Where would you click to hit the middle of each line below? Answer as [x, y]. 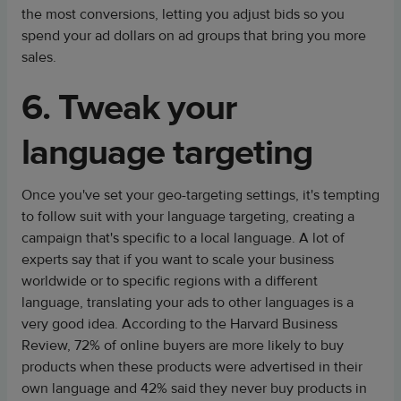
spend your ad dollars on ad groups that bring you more [194, 36]
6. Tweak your [129, 108]
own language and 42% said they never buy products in [194, 388]
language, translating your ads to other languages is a [188, 303]
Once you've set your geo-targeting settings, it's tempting [200, 195]
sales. [39, 57]
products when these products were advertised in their [192, 367]
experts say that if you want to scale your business [178, 260]
